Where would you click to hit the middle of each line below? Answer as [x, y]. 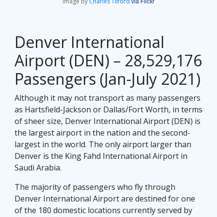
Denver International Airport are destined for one [105, 198]
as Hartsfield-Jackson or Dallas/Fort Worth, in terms [108, 109]
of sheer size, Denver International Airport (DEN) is [108, 121]
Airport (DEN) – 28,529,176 [108, 60]
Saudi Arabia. [38, 167]
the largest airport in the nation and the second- [102, 132]
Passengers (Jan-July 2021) [108, 78]
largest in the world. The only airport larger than [103, 144]
